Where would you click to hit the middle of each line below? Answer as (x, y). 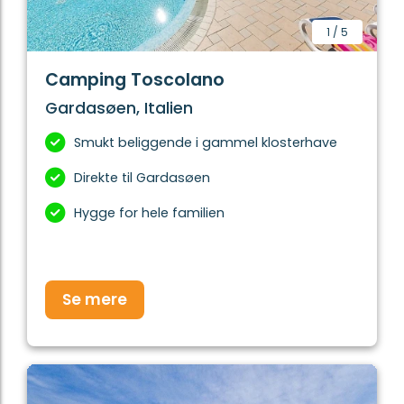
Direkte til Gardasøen (142, 178)
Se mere (95, 300)
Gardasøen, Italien (119, 109)
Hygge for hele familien (149, 213)
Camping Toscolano (135, 80)
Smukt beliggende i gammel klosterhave (206, 143)
